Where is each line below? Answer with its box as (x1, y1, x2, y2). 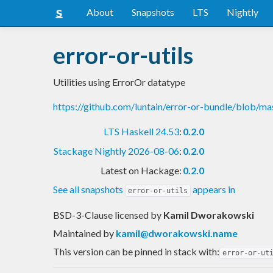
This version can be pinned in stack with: (53, 245, 219, 257)
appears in (191, 183, 235, 195)
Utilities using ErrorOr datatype (53, 76, 185, 88)
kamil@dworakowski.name (116, 227, 238, 239)
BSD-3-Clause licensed (53, 208, 151, 221)
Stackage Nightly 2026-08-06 (54, 144, 179, 157)
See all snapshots (53, 183, 125, 195)
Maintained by (53, 227, 116, 239)
